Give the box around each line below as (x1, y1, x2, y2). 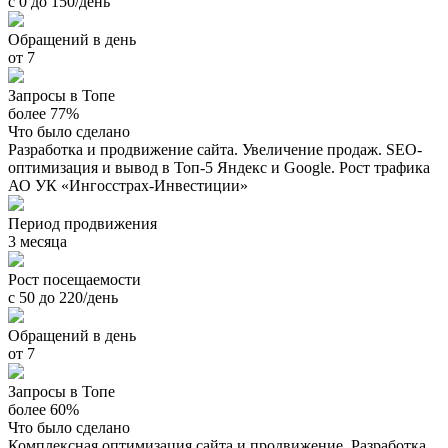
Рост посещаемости (8, 270, 141, 288)
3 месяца (8, 232, 67, 250)
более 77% (8, 104, 79, 122)
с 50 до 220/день (8, 288, 118, 306)
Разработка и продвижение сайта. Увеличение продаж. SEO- (8, 140, 422, 158)
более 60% (8, 400, 79, 418)
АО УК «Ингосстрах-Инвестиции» (8, 176, 248, 194)
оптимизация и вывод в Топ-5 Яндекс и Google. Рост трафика (8, 158, 430, 176)
